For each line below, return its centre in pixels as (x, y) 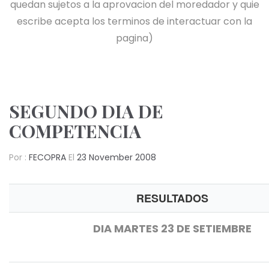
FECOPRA (47, 157)
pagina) (134, 38)
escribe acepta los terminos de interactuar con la (134, 21)
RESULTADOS (172, 198)
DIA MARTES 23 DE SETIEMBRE (172, 228)
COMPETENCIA (75, 131)
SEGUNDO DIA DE (86, 111)
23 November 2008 (116, 157)
